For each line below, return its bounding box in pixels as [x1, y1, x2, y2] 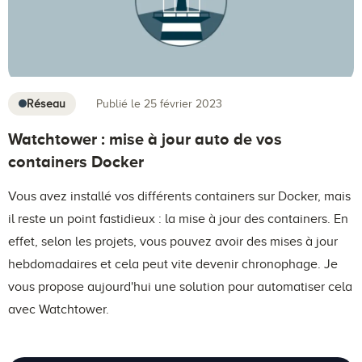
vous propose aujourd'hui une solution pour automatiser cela [8, 279, 352, 294]
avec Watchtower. [8, 301, 109, 317]
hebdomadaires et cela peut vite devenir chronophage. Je [8, 256, 338, 271]
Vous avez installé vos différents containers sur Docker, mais [8, 188, 351, 204]
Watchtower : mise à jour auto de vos [8, 129, 282, 148]
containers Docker [8, 152, 144, 170]
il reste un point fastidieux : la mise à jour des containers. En [8, 211, 348, 226]
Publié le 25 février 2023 [96, 98, 222, 111]
